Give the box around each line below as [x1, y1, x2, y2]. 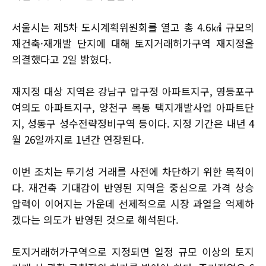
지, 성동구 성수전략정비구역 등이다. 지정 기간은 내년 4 [12, 116, 254, 131]
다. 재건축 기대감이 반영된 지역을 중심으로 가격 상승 [12, 180, 254, 195]
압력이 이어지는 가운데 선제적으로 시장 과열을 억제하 [12, 196, 254, 211]
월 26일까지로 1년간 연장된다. [12, 132, 144, 147]
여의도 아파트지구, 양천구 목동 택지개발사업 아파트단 [12, 100, 254, 115]
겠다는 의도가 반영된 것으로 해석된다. [12, 212, 179, 227]
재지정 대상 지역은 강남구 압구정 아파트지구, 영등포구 [12, 84, 254, 99]
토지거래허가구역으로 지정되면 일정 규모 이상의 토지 [12, 244, 254, 259]
